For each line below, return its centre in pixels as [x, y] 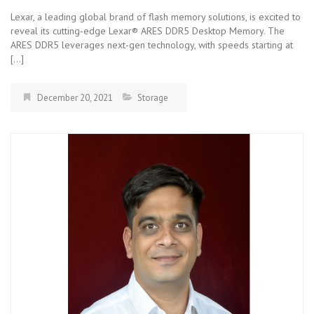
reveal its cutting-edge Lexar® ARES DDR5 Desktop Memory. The [148, 30]
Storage [153, 97]
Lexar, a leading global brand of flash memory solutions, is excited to [156, 16]
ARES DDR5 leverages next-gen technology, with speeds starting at [152, 45]
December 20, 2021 [75, 97]
